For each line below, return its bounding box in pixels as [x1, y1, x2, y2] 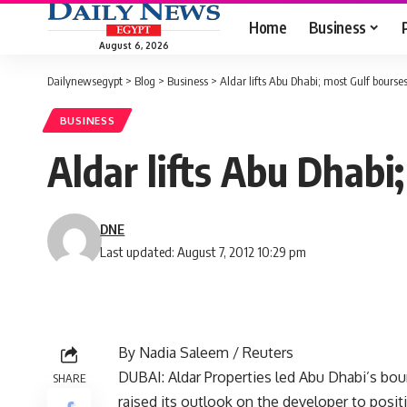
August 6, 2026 [98, 39, 169, 51]
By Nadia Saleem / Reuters [118, 343, 293, 362]
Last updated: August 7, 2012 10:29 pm [100, 243, 307, 261]
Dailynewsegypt [47, 74, 123, 88]
